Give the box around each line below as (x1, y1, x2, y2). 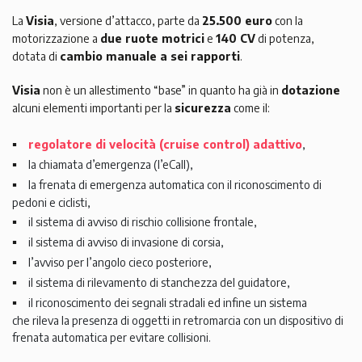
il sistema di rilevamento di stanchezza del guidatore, (28, 276, 291, 290)
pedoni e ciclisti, (12, 196, 90, 210)
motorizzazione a (12, 32, 100, 46)
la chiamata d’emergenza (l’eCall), (28, 158, 194, 172)
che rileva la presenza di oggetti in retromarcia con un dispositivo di (12, 314, 343, 328)
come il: (231, 101, 270, 116)
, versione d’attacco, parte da (54, 14, 202, 28)
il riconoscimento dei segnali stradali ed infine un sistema (28, 296, 308, 310)
